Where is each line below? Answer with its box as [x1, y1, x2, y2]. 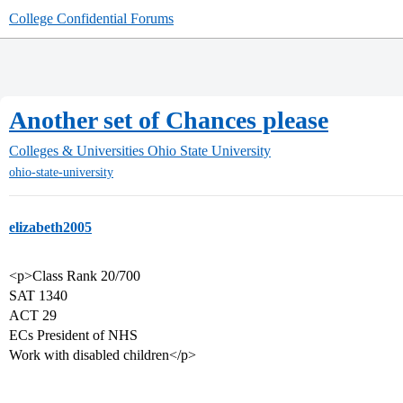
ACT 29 [9, 308, 57, 324]
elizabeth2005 [9, 219, 92, 236]
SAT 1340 [9, 288, 67, 304]
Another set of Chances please [9, 106, 328, 134]
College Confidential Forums [9, 11, 174, 26]
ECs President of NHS [9, 327, 138, 344]
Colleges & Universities [9, 143, 144, 158]
